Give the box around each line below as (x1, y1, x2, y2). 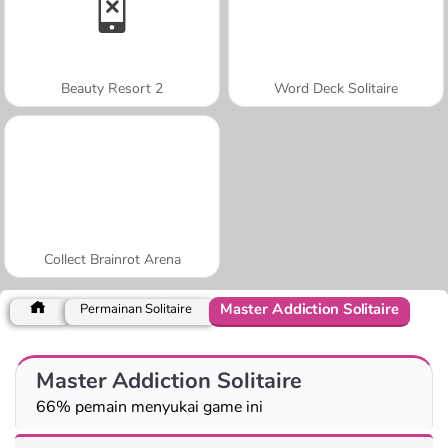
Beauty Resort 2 (61, 78, 163, 98)
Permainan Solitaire (80, 299, 192, 318)
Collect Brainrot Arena (43, 249, 181, 269)
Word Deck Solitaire (274, 78, 398, 98)
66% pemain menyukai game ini (36, 395, 263, 418)
